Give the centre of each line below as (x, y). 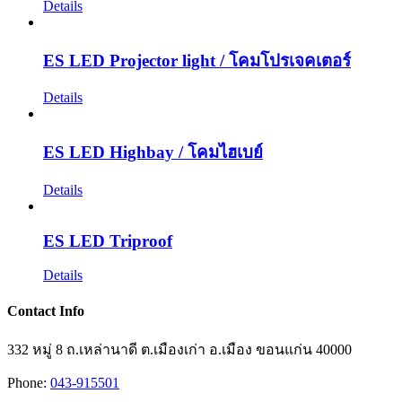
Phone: (29, 382)
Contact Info (46, 310)
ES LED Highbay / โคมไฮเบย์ (153, 153)
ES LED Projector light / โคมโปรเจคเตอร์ (197, 60)
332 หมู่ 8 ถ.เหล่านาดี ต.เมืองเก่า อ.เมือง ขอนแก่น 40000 (179, 349)
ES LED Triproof (108, 240)
